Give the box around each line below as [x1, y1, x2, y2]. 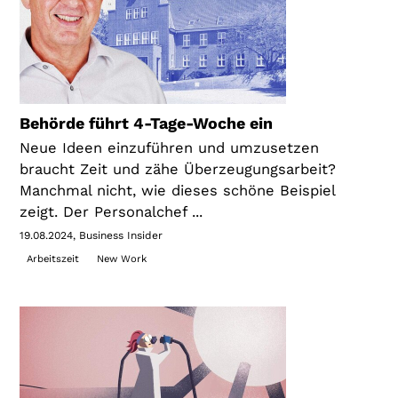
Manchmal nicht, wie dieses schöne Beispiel [20, 182, 336, 200]
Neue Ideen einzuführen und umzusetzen [20, 139, 320, 157]
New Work [96, 253, 147, 266]
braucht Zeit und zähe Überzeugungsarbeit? [20, 161, 337, 179]
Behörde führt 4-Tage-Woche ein [20, 114, 274, 133]
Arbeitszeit [26, 253, 79, 266]
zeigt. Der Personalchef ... [20, 203, 203, 221]
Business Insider [79, 229, 163, 243]
